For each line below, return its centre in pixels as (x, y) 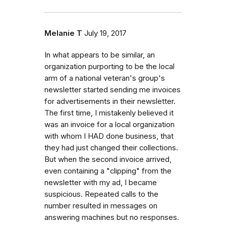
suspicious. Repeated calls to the (101, 194)
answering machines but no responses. (112, 217)
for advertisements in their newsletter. (110, 101)
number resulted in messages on (101, 206)
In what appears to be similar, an (100, 55)
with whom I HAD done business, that (109, 136)
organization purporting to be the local (109, 66)
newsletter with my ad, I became (101, 182)
